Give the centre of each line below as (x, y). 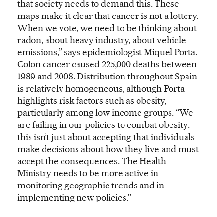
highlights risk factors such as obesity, (92, 101)
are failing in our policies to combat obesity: (104, 125)
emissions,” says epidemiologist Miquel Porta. (107, 52)
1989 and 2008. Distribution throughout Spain (107, 77)
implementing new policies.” (74, 198)
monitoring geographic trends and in (91, 186)
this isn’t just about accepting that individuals (106, 137)
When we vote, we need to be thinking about (107, 28)
